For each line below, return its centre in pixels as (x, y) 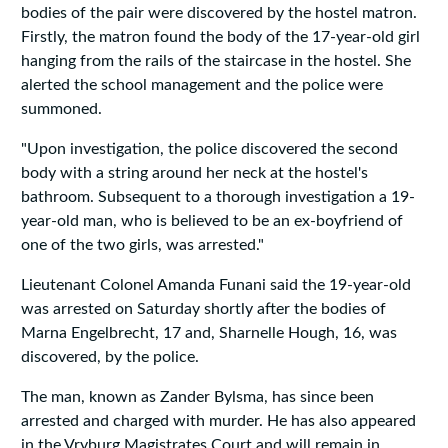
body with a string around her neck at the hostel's (194, 173)
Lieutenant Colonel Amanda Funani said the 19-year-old (215, 285)
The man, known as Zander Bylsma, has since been (197, 397)
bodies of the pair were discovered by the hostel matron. (218, 13)
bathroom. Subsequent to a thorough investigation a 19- (217, 197)
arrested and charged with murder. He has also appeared (218, 421)
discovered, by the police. (109, 357)
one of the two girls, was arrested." (142, 245)
